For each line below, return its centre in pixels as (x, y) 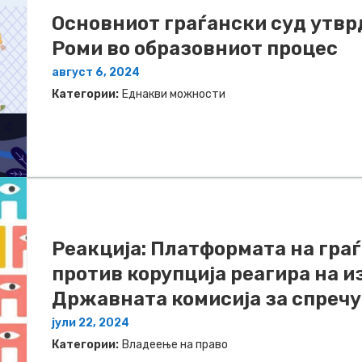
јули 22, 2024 (90, 322)
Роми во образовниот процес (195, 49)
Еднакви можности (174, 95)
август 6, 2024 (96, 73)
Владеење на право (175, 344)
